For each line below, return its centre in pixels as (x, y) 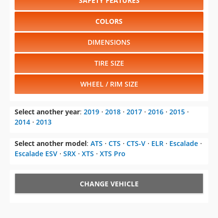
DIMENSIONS (109, 42)
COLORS (109, 21)
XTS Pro (113, 154)
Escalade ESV (36, 154)
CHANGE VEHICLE (109, 184)
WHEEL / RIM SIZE (109, 84)
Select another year (47, 112)
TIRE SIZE (109, 63)
